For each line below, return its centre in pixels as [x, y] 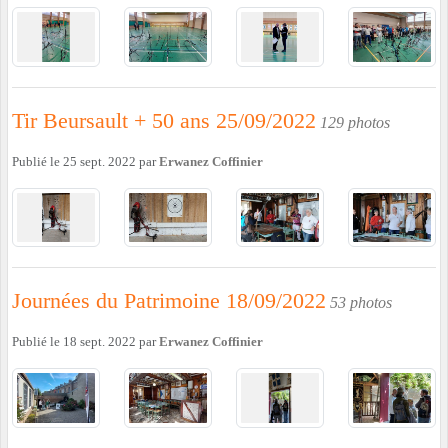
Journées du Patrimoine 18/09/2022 [169, 301]
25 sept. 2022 [99, 161]
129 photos [355, 122]
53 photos [361, 303]
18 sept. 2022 [99, 342]
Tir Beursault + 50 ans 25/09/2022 [164, 120]
